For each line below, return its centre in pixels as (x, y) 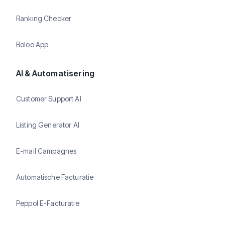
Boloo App (32, 44)
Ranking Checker (44, 18)
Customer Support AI (49, 98)
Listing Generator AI (48, 125)
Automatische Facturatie (55, 177)
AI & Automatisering (55, 73)
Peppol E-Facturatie (48, 203)
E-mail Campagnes (46, 151)
